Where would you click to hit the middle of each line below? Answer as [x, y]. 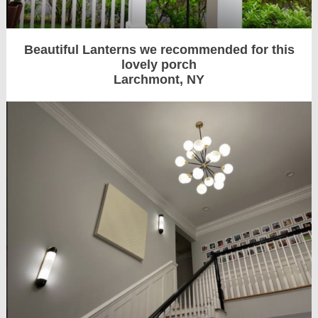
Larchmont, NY [159, 79]
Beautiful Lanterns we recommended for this [159, 50]
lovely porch [159, 65]
